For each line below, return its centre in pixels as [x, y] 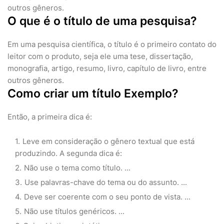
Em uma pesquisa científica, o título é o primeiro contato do [112, 44]
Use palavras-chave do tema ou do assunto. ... [106, 182]
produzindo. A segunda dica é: [68, 153]
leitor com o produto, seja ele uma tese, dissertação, [100, 56]
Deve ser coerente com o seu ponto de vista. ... [107, 197]
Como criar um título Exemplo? [93, 93]
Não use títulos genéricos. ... [74, 211]
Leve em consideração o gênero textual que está [108, 141]
